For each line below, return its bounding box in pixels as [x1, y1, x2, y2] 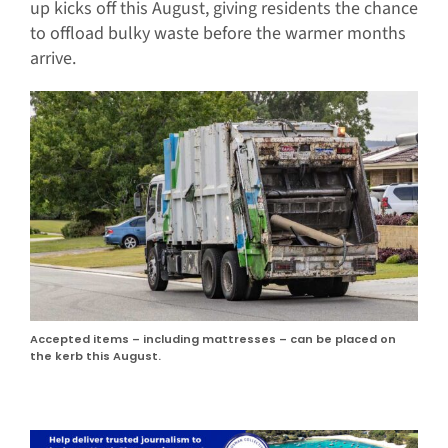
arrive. [29, 46, 76, 72]
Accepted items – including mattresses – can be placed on [29, 331, 396, 348]
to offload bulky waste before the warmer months [29, 21, 406, 47]
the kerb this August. [29, 348, 161, 365]
